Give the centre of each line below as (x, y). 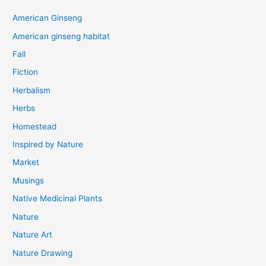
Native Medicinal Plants (58, 199)
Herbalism (32, 90)
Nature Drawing (43, 253)
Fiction (26, 72)
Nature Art (33, 235)
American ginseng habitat (61, 36)
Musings (28, 180)
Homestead (35, 126)
